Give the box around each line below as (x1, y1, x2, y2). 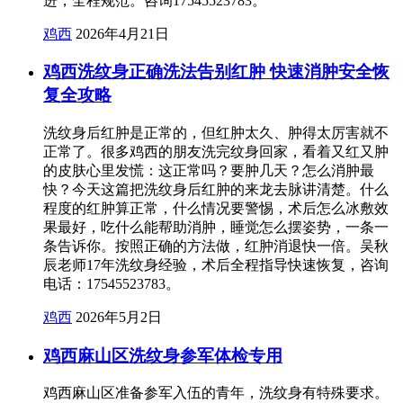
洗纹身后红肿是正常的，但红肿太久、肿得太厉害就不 (43, 125, 389, 140)
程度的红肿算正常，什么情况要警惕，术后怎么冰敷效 (43, 201, 389, 216)
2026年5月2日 (76, 309, 162, 325)
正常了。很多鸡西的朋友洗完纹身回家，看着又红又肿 (43, 144, 389, 159)
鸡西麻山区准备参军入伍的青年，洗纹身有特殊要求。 (43, 385, 389, 401)
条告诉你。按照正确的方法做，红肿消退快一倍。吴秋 (43, 238, 389, 254)
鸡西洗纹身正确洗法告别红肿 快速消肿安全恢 (43, 62, 390, 82)
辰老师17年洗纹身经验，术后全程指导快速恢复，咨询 (43, 257, 389, 273)
